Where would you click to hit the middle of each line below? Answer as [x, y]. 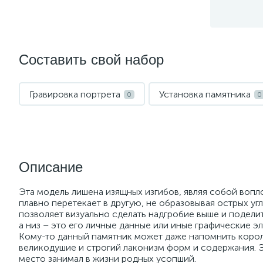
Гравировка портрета [75, 94]
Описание [51, 167]
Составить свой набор [91, 60]
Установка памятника [205, 94]
